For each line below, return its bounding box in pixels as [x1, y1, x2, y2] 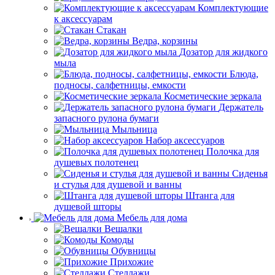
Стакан [96, 25, 126, 36]
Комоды [100, 234, 134, 246]
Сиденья [232, 168, 268, 179]
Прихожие [110, 257, 153, 268]
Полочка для [206, 146, 259, 157]
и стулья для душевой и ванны [54, 179, 182, 190]
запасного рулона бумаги [54, 113, 159, 124]
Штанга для [185, 190, 234, 201]
